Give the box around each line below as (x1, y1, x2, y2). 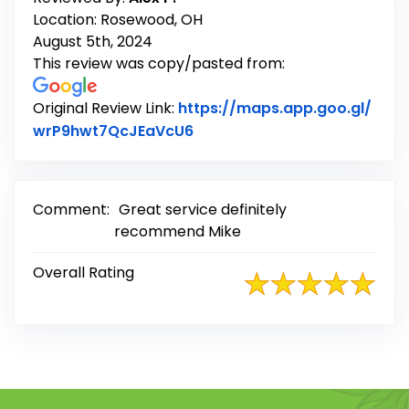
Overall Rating (33, 262, 134, 284)
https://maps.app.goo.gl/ (178, 98, 372, 120)
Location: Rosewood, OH (33, 9, 203, 31)
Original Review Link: (33, 98, 178, 120)
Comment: (33, 199, 110, 221)
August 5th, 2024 (33, 31, 152, 53)
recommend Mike (114, 221, 241, 243)
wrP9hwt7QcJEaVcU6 (33, 121, 194, 142)
